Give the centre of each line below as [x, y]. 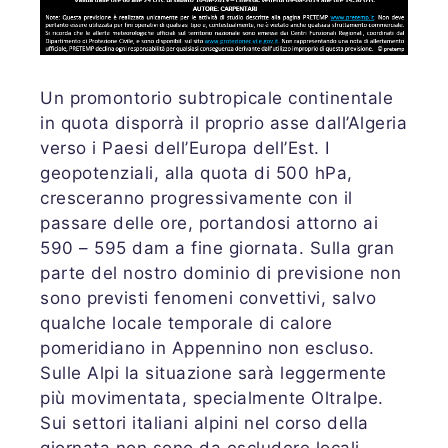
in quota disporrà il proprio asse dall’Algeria [223, 122]
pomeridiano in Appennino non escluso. [207, 347]
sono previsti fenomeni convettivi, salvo [208, 297]
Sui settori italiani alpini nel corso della [204, 422]
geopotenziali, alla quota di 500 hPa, [196, 172]
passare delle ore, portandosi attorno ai [209, 222]
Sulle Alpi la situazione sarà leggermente [213, 372]
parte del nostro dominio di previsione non [220, 272]
